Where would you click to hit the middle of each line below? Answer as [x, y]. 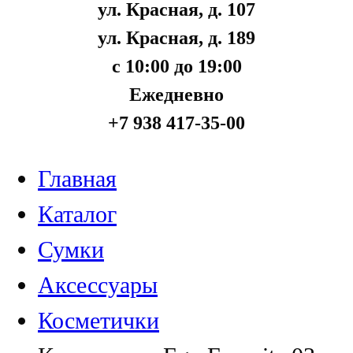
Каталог [77, 214]
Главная [77, 178]
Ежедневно [176, 95]
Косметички [98, 320]
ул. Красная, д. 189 [176, 38]
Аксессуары [98, 285]
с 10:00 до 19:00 [176, 66]
